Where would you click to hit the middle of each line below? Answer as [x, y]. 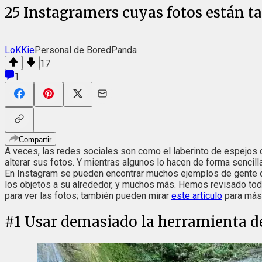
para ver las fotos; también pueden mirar [88, 195]
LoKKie [20, 50]
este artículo [197, 195]
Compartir [35, 139]
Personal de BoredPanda [86, 50]
